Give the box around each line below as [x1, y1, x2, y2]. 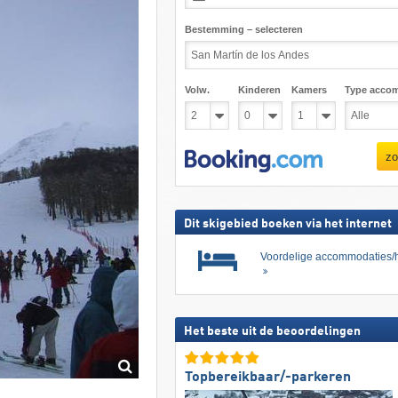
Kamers [291, 84, 327, 95]
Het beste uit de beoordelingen [183, 325, 361, 338]
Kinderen [237, 84, 281, 95]
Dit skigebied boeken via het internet [183, 217, 392, 230]
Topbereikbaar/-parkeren [184, 370, 351, 385]
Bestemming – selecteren [184, 24, 303, 35]
